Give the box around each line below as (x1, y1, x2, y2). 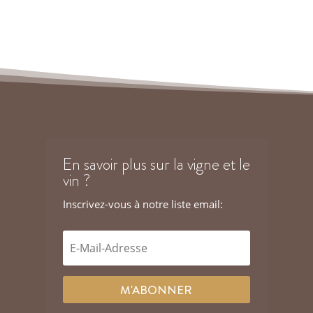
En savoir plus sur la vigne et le (62, 153, 250, 177)
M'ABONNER (120, 281, 193, 298)
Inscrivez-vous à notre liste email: (62, 197, 223, 212)
